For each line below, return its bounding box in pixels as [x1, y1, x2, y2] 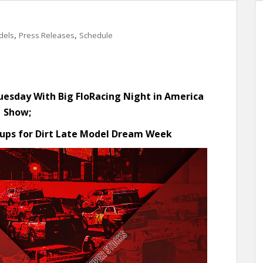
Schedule [79, 30, 113, 41]
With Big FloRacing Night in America [33, 90, 204, 103]
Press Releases [19, 30, 75, 41]
